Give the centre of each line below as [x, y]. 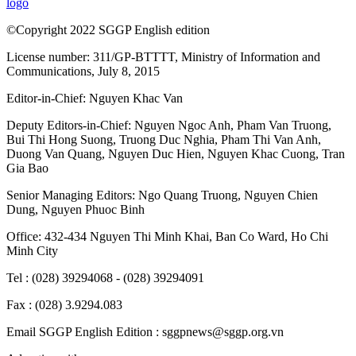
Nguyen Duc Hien [155, 154]
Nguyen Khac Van [136, 99]
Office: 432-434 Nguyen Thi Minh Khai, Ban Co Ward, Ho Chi [167, 237]
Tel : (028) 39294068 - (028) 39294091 [105, 278]
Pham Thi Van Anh [269, 140]
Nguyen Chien [281, 195]
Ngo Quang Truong [188, 195]
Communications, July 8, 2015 [83, 72]
